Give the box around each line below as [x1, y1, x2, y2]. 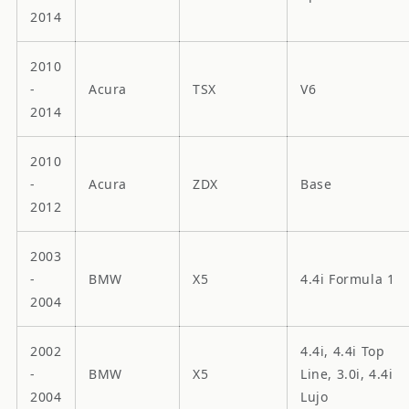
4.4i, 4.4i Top [300, 341, 385, 360]
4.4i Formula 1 [300, 269, 395, 288]
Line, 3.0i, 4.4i [300, 364, 393, 383]
